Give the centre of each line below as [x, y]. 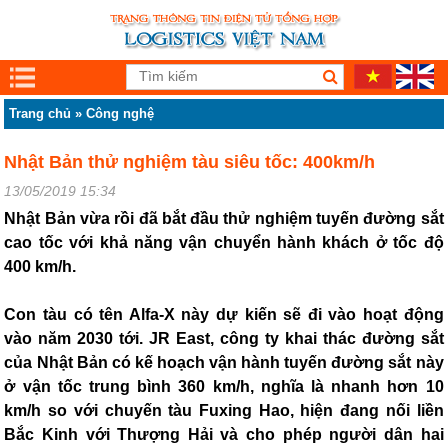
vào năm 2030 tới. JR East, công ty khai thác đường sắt [224, 338]
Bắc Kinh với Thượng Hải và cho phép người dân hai [224, 434]
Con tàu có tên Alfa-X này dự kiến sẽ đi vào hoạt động [224, 314]
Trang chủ [40, 113]
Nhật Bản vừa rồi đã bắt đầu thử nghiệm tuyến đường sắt [224, 218]
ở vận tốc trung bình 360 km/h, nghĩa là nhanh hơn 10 [224, 386]
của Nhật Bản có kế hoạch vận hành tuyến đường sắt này [224, 362]
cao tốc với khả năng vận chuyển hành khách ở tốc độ [224, 242]
